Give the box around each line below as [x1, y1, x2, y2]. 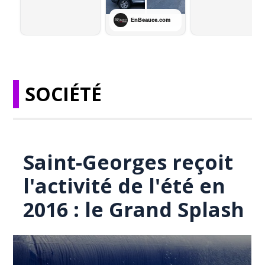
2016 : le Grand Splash [23, 196, 245, 223]
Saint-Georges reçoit [23, 148, 234, 176]
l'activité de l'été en [23, 172, 226, 199]
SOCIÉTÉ [25, 81, 102, 106]
